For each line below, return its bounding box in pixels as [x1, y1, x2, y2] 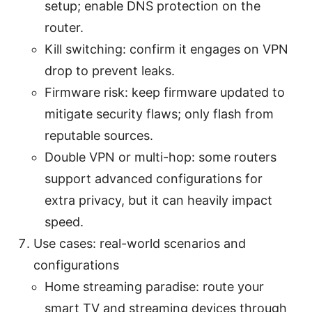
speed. [45, 214, 84, 229]
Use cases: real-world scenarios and [33, 235, 246, 251]
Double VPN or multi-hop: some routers [45, 149, 276, 164]
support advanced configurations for [45, 171, 263, 186]
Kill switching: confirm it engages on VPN [45, 41, 288, 56]
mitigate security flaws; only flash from [45, 106, 274, 121]
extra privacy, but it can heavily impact [45, 192, 272, 208]
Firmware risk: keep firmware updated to [45, 84, 285, 100]
